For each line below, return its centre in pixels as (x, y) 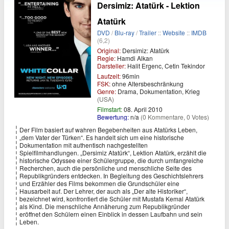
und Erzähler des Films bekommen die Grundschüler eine (99, 183)
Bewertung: (113, 117)
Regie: (106, 58)
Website (174, 32)
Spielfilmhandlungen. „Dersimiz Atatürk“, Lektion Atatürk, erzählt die (113, 153)
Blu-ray (124, 32)
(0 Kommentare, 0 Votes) (175, 117)
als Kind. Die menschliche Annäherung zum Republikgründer (105, 206)
